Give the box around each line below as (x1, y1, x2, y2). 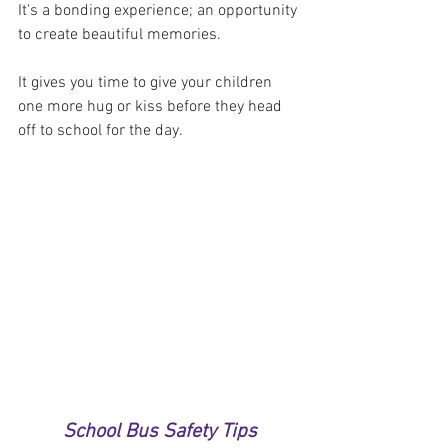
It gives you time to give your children (18, 73, 276, 94)
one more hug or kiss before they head (18, 97, 286, 118)
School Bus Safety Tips (63, 419, 257, 444)
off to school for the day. (18, 121, 183, 142)
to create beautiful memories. (18, 25, 225, 46)
